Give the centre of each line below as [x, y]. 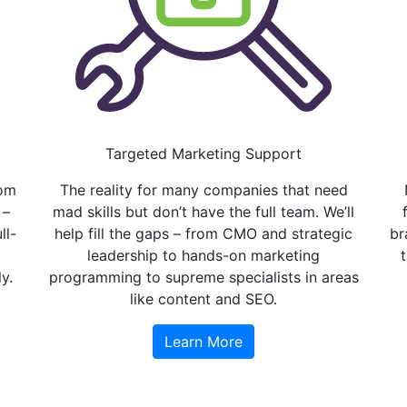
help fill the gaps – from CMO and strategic [203, 233]
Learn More [203, 341]
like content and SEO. [203, 298]
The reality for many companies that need [203, 189]
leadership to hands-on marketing [203, 255]
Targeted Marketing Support [203, 153]
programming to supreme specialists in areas [203, 277]
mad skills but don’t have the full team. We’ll [203, 211]
